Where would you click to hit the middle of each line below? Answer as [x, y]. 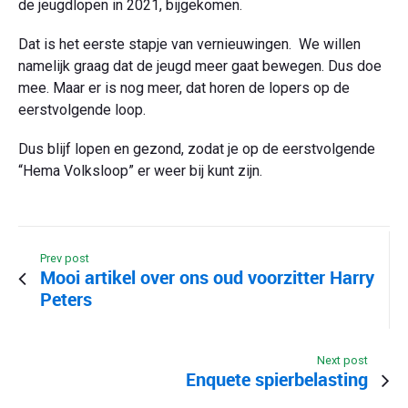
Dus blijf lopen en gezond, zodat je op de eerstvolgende [197, 149]
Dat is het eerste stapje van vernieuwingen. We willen [189, 45]
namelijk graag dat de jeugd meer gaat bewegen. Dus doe [200, 66]
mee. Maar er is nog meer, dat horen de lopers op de [184, 88]
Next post [342, 361]
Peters [66, 300]
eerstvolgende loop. [84, 110]
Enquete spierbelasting [277, 380]
